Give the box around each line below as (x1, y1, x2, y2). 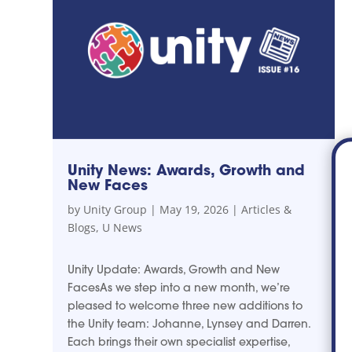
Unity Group (83, 201, 148, 217)
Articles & (241, 201, 292, 217)
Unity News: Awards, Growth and (68, 160, 306, 179)
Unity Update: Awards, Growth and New (68, 262, 280, 277)
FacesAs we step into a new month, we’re (68, 280, 291, 295)
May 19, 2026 (159, 201, 229, 217)
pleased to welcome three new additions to (68, 298, 303, 313)
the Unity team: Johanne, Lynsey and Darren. (68, 316, 311, 331)
